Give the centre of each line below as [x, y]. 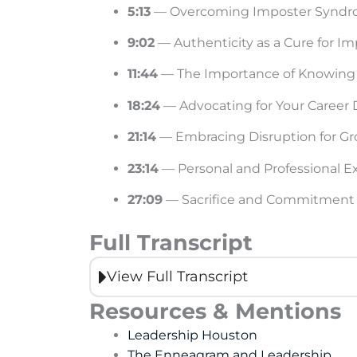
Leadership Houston [192, 335]
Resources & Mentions [215, 312]
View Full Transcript [177, 277]
